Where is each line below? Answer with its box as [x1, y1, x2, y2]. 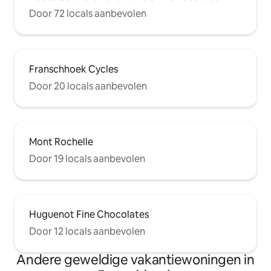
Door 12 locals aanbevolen [29, 225, 145, 238]
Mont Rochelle [29, 135, 93, 149]
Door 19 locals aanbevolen [29, 152, 145, 166]
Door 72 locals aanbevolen [29, 7, 146, 21]
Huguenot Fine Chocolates [29, 208, 149, 221]
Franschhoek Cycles [29, 63, 118, 76]
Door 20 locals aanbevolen [29, 80, 147, 93]
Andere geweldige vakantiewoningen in [16, 251, 255, 269]
